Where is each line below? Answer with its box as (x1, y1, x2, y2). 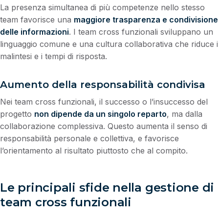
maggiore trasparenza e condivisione (74, 14, 218, 24)
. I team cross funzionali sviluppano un (69, 26, 213, 37)
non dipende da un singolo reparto (34, 109, 167, 119)
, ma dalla (167, 109, 202, 119)
